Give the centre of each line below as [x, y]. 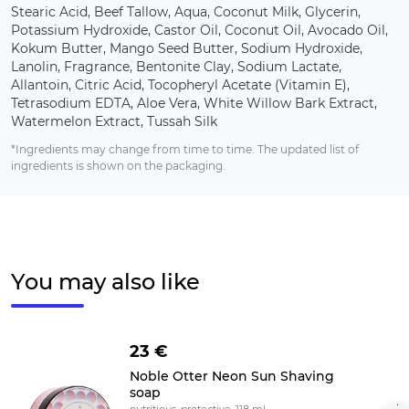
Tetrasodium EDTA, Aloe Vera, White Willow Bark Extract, [194, 104]
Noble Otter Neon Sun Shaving [232, 377]
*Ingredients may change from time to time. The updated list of [185, 150]
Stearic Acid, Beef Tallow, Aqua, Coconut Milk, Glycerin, [186, 12]
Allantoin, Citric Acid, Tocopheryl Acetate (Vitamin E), [180, 85]
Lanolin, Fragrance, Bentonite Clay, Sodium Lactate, [176, 67]
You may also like [105, 282]
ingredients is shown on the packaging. [118, 166]
